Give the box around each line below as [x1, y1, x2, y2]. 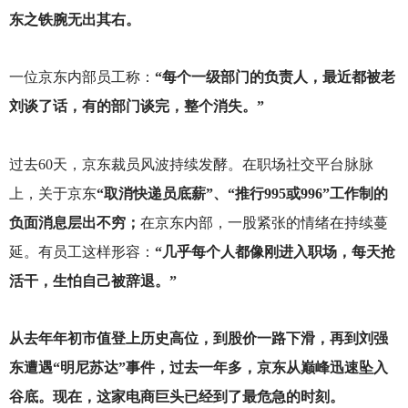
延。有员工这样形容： [8, 243, 155, 260]
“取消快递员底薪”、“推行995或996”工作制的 [96, 185, 388, 201]
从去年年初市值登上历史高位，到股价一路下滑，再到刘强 [8, 330, 388, 346]
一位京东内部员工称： [8, 69, 155, 86]
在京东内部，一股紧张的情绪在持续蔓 [139, 214, 388, 230]
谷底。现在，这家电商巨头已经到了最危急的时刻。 [8, 388, 344, 404]
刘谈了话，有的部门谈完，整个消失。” [8, 98, 264, 115]
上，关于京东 [8, 185, 97, 201]
